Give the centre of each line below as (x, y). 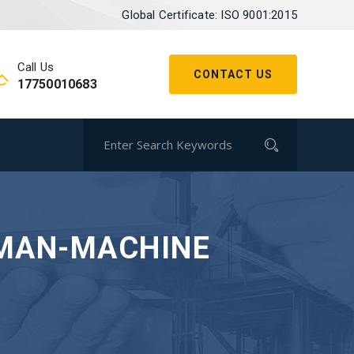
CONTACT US (233, 74)
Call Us (36, 67)
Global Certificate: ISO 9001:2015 (209, 15)
